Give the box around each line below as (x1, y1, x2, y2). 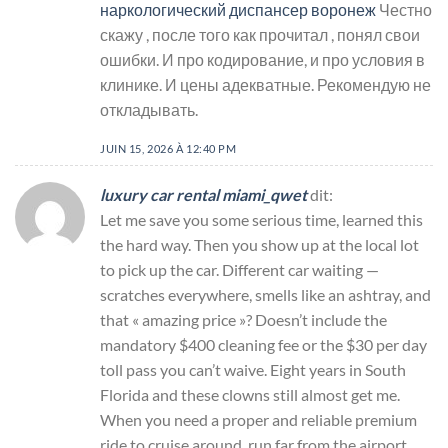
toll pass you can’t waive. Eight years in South (100, 360, 406, 380)
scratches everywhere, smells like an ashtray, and (100, 285, 431, 305)
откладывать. (100, 99, 198, 119)
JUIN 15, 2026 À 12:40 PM (100, 142, 237, 156)
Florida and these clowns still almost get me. (100, 385, 400, 405)
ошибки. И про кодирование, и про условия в (100, 49, 425, 69)
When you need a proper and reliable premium (100, 410, 417, 430)
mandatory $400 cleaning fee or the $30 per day (100, 335, 427, 355)
